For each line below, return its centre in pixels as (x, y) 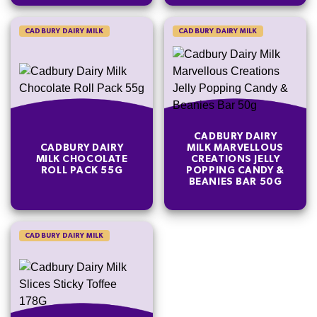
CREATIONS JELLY (235, 159)
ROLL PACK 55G (82, 170)
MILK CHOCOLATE (82, 159)
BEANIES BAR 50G (235, 181)
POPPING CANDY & (235, 170)
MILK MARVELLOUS (235, 148)
